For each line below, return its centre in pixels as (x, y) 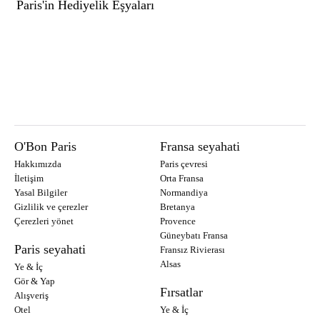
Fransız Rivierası (192, 250)
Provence (178, 221)
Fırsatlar (185, 292)
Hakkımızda (38, 164)
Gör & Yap (35, 281)
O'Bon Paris (51, 147)
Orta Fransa (182, 179)
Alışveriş (31, 296)
